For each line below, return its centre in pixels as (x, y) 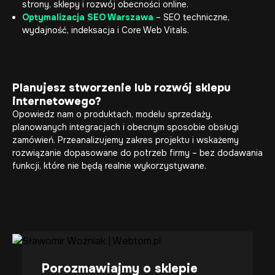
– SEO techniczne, (192, 17)
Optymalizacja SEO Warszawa (88, 17)
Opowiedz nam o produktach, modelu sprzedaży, (112, 114)
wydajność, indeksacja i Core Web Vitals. (106, 30)
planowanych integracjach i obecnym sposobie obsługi (126, 127)
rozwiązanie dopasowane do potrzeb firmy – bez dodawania (137, 153)
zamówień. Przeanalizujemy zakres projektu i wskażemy (126, 140)
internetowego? (57, 101)
